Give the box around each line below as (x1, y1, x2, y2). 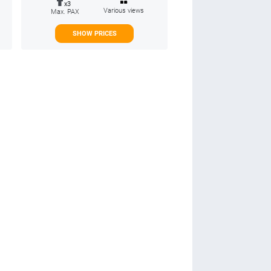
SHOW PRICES (72, 29, 117, 38)
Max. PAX (51, 7, 79, 16)
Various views (103, 6, 144, 15)
